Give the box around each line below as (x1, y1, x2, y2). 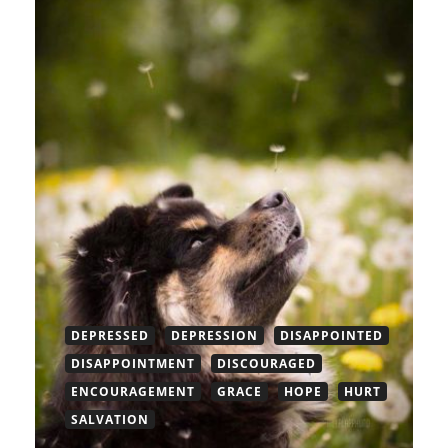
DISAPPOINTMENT (71, 355, 195, 373)
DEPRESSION (171, 327, 258, 345)
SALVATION (71, 411, 149, 429)
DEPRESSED (71, 327, 149, 345)
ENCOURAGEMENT (71, 383, 195, 401)
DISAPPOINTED (280, 327, 383, 345)
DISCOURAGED (217, 355, 316, 373)
